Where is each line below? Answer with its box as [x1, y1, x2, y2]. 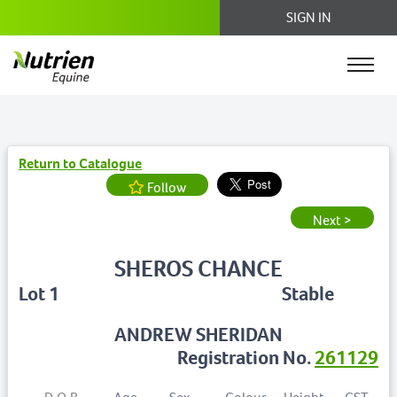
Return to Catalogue [19, 154, 142, 173]
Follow [147, 177, 186, 197]
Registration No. [177, 344, 315, 370]
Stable [282, 280, 334, 307]
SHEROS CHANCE [114, 253, 283, 284]
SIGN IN [285, 8, 331, 27]
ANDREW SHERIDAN [114, 321, 283, 347]
